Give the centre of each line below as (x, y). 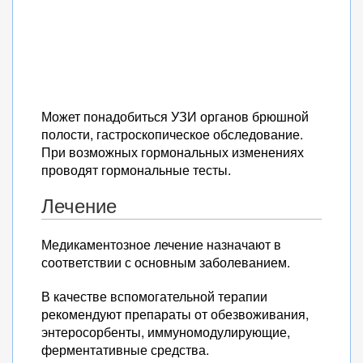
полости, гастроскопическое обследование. (172, 134)
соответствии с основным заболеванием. (166, 262)
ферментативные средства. (125, 350)
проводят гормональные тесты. (136, 170)
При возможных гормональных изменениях (173, 152)
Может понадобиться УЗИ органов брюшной (175, 116)
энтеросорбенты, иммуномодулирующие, (166, 332)
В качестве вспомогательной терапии (154, 296)
